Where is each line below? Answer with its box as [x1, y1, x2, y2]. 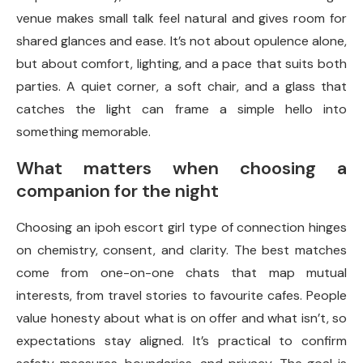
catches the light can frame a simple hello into [16, 100, 347, 118]
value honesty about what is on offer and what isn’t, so [16, 310, 347, 327]
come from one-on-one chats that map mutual [16, 264, 347, 282]
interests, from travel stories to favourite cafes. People [16, 287, 347, 305]
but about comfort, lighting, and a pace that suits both [16, 55, 347, 73]
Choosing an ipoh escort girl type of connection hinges [16, 219, 347, 237]
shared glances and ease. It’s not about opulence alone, [16, 32, 347, 50]
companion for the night [16, 179, 219, 203]
